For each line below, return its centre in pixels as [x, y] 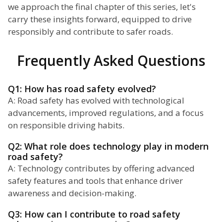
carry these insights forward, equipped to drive [100, 19]
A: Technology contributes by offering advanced [101, 168]
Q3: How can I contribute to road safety [94, 214]
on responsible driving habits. [66, 125]
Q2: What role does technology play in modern [108, 146]
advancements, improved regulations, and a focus [106, 113]
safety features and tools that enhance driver [95, 181]
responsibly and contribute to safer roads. [90, 32]
